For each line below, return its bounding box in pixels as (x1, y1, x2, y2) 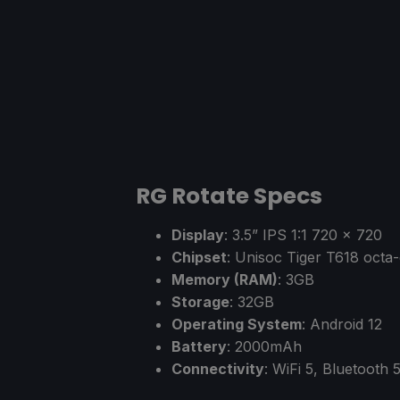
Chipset (171, 248, 227, 267)
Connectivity (171, 360, 264, 379)
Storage (171, 293, 229, 312)
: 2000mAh (227, 337, 302, 356)
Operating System (171, 315, 302, 334)
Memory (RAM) (171, 271, 278, 289)
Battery (171, 337, 227, 356)
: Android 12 (302, 315, 382, 334)
